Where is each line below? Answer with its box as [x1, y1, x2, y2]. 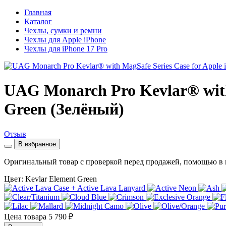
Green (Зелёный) [4, 100, 124, 119]
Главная [24, 8, 51, 17]
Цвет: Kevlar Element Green [4, 174, 97, 183]
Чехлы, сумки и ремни [24, 26, 102, 35]
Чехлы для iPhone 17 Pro [24, 44, 107, 53]
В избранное [18, 140, 56, 148]
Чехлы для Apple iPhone [24, 35, 106, 44]
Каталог [24, 17, 52, 26]
